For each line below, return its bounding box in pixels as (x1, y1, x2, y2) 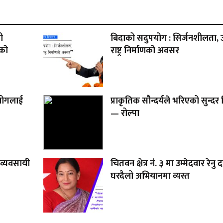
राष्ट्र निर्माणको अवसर (110, 43, 179, 59)
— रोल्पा (110, 106, 139, 121)
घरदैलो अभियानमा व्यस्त (110, 169, 190, 184)
